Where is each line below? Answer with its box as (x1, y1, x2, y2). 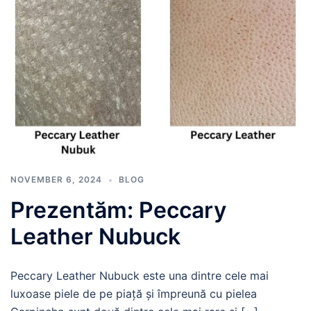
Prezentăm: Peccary (10, 196, 226, 224)
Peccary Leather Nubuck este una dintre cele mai (10, 269, 269, 283)
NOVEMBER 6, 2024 (10, 174, 102, 185)
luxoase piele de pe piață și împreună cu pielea (10, 287, 257, 301)
